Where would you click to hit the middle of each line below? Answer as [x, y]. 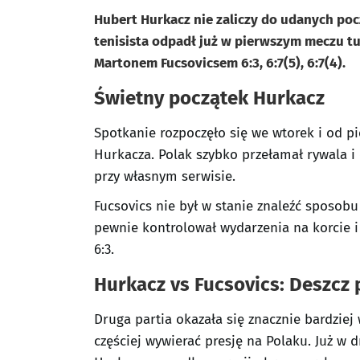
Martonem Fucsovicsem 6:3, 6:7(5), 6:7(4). [220, 63]
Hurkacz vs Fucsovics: [189, 284]
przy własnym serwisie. [165, 176]
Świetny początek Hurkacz [209, 98]
